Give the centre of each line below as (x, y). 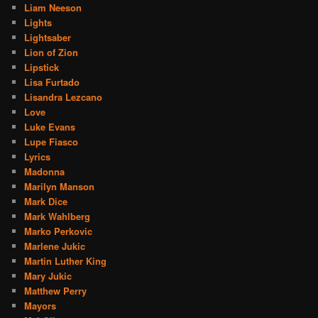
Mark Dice (46, 201)
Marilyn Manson (60, 186)
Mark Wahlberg (57, 216)
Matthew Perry (56, 290)
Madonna (45, 171)
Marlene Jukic (55, 246)
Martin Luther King (66, 261)
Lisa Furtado (52, 82)
